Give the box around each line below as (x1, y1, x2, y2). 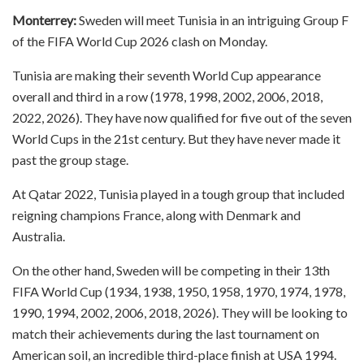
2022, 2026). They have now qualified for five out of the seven (12, 109, 352, 125)
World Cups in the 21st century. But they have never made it (12, 130, 340, 146)
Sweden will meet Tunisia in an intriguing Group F (79, 11, 349, 28)
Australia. (12, 227, 65, 244)
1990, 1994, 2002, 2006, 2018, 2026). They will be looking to (12, 304, 348, 320)
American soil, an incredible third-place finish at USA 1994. (12, 346, 336, 362)
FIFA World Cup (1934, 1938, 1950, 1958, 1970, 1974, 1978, (12, 283, 345, 299)
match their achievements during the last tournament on (12, 325, 319, 341)
